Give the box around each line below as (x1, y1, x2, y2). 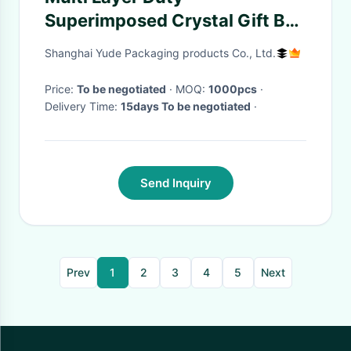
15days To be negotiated (121, 100, 251, 113)
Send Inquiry (139, 175, 212, 190)
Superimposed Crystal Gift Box (45, 10, 306, 31)
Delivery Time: (45, 100, 121, 113)
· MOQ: (175, 82, 208, 96)
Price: (45, 82, 77, 96)
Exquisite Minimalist (45, 34, 215, 54)
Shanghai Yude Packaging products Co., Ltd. (45, 46, 276, 60)
